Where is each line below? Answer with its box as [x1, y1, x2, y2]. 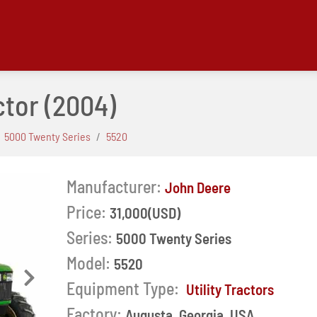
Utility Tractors [185, 280, 274, 298]
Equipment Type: [66, 278, 183, 299]
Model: [66, 253, 110, 273]
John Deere [164, 178, 231, 196]
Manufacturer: [66, 176, 161, 197]
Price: [66, 202, 106, 222]
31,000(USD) [109, 204, 180, 221]
